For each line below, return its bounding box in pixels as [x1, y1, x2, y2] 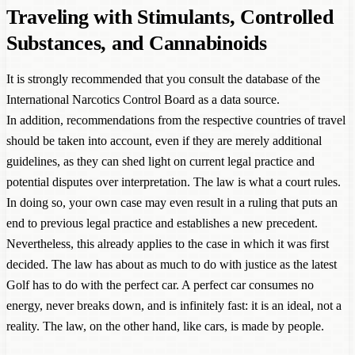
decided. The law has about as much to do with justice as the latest [6, 257, 337, 271]
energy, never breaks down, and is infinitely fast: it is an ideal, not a [6, 298, 342, 312]
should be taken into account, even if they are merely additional [6, 133, 322, 147]
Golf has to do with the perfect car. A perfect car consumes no [6, 277, 314, 292]
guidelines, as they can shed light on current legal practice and [6, 154, 315, 168]
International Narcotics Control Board [6, 92, 195, 106]
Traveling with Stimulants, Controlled [6, 5, 334, 29]
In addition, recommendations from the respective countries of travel [6, 113, 345, 127]
